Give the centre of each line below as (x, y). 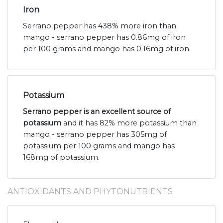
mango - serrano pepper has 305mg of (95, 135)
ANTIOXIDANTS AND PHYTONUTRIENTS (90, 192)
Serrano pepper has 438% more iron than (100, 26)
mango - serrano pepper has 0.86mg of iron (104, 38)
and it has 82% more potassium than (129, 123)
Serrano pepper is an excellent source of (97, 112)
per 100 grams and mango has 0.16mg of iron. (107, 49)
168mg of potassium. (61, 158)
